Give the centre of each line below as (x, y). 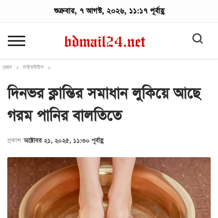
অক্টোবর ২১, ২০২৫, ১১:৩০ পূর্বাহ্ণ (64, 141)
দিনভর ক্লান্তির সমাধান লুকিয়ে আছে (104, 94)
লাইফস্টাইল (33, 68)
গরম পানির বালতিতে (64, 116)
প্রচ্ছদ (7, 68)
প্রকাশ (15, 141)
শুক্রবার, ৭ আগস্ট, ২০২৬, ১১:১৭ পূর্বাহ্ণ (109, 11)
